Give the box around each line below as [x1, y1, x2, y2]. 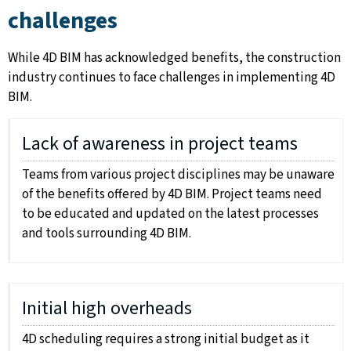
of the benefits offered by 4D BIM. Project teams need [22, 185, 322, 204]
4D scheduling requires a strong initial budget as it [22, 330, 309, 349]
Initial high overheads [22, 295, 192, 323]
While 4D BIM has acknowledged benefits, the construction [8, 49, 341, 68]
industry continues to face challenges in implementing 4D [8, 68, 335, 88]
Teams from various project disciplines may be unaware [22, 165, 335, 185]
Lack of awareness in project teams [22, 130, 298, 158]
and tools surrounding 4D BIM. [22, 224, 191, 244]
